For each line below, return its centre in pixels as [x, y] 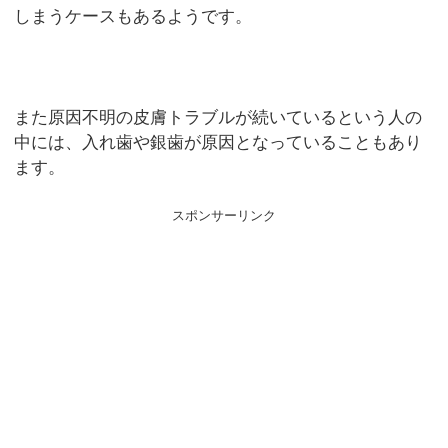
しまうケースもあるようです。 [133, 17]
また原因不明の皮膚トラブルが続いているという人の [218, 118]
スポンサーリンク [223, 215]
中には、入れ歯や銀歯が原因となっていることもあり [218, 143]
